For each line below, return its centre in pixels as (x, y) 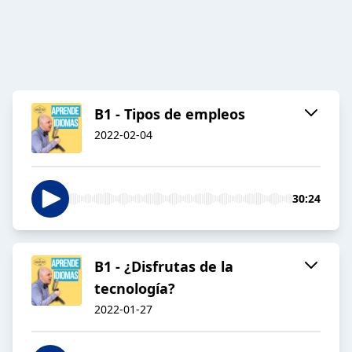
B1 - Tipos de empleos (170, 114)
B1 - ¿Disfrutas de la (164, 267)
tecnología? (135, 289)
